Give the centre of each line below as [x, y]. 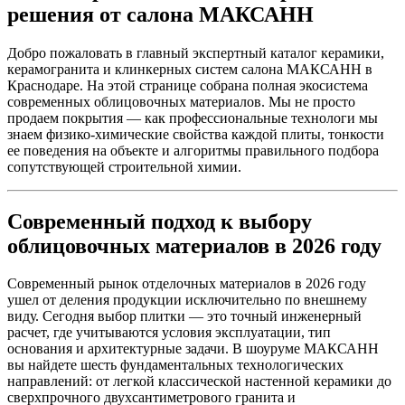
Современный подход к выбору [160, 221]
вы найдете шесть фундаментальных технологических [175, 365]
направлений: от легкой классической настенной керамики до [199, 381]
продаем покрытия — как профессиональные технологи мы [193, 118]
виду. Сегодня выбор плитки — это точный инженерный [184, 316]
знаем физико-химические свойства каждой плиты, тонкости [196, 134]
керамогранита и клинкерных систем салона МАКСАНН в [190, 69]
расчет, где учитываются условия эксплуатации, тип [169, 333]
